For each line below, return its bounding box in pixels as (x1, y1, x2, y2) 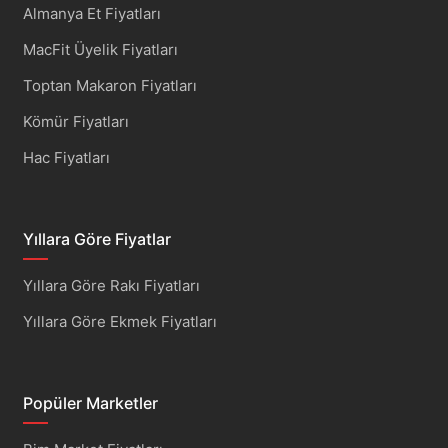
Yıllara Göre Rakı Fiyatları (22, 275, 200, 295)
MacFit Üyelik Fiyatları (22, 39, 178, 59)
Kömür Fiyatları (22, 111, 129, 131)
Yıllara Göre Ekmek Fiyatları (22, 311, 217, 331)
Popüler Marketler (22, 392, 158, 413)
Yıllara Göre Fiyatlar (22, 228, 171, 249)
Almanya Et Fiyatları (22, 3, 161, 23)
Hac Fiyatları (22, 147, 110, 167)
